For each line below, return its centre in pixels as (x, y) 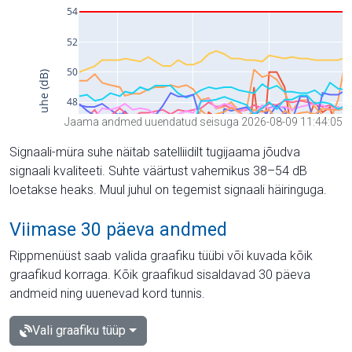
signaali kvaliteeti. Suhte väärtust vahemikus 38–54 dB (158, 170)
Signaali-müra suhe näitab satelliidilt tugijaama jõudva (155, 152)
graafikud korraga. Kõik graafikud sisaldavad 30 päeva (160, 274)
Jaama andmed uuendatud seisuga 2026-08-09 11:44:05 (203, 121)
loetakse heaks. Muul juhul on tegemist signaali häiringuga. (168, 189)
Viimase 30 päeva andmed (118, 229)
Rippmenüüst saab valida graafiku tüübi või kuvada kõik (161, 255)
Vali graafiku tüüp (79, 330)
